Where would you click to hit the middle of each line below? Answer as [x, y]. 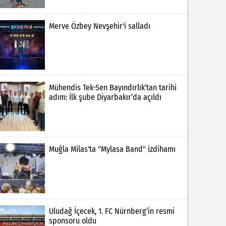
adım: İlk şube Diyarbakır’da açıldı [105, 97]
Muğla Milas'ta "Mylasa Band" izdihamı [112, 149]
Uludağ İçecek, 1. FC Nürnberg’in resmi [111, 211]
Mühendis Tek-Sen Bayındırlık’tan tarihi [112, 87]
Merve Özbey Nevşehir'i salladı [99, 26]
